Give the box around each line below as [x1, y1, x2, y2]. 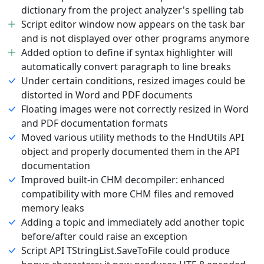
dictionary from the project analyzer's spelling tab [21, 3, 244, 16]
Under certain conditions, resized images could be [21, 74, 245, 87]
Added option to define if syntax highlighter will [21, 45, 233, 59]
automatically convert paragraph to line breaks [21, 60, 231, 73]
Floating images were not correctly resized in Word [21, 102, 249, 115]
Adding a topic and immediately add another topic [21, 215, 245, 229]
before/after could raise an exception [21, 229, 187, 243]
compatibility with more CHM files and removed [21, 187, 234, 200]
